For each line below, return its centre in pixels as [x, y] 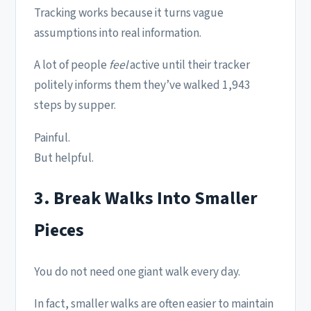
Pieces [59, 230]
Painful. [52, 137]
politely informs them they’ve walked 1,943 [142, 85]
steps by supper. [75, 106]
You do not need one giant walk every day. [137, 271]
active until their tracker [189, 65]
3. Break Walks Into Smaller [146, 199]
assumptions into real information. [118, 33]
